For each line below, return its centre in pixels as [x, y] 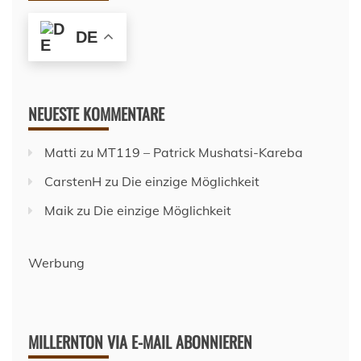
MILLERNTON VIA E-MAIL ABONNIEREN [140, 342]
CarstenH [73, 182]
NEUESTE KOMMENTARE [96, 114]
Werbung [56, 263]
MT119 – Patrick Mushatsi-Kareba [200, 153]
